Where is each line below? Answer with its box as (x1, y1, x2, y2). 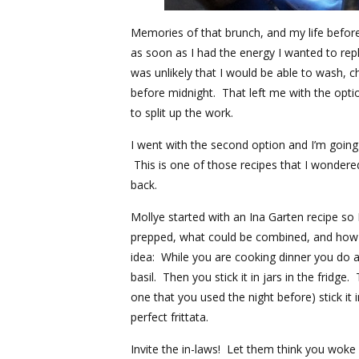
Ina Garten (249, 208, 304, 224)
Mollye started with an (131, 208, 249, 224)
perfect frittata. (131, 309, 215, 325)
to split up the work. (131, 104, 240, 120)
